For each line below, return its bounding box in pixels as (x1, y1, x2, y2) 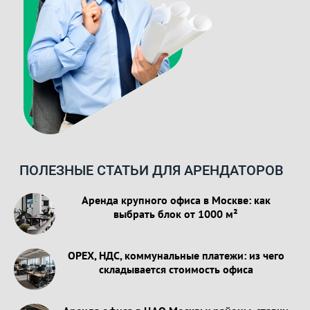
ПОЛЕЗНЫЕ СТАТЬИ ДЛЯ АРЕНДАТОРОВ (19, 162, 284, 179)
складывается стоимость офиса (98, 262, 253, 277)
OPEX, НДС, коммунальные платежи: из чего (67, 248, 284, 263)
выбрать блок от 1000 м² (113, 207, 238, 221)
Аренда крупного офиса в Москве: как (81, 193, 271, 208)
